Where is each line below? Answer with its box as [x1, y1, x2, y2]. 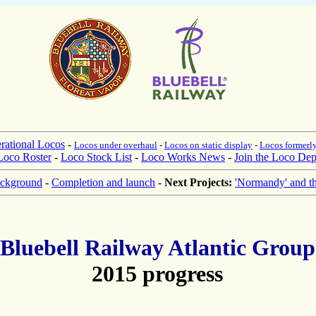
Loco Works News [141, 151, 225, 163]
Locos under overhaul [74, 140, 157, 150]
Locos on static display [164, 140, 253, 150]
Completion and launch [51, 176, 155, 188]
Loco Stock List [61, 151, 132, 163]
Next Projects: [164, 176, 232, 188]
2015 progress [92, 261, 223, 287]
